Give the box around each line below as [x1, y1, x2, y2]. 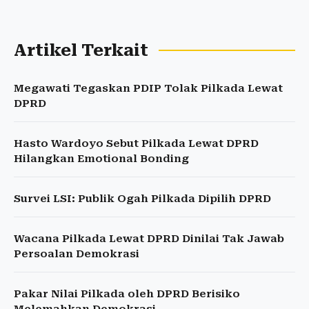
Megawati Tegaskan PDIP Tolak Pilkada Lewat [14, 82, 283, 95]
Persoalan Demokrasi [14, 248, 139, 261]
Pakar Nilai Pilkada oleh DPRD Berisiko [14, 288, 240, 301]
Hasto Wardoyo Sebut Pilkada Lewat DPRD [14, 137, 259, 150]
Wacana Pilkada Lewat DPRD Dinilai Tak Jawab [14, 232, 284, 246]
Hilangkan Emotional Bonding [14, 152, 189, 166]
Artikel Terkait [14, 41, 148, 61]
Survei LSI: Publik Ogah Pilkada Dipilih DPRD [14, 192, 271, 206]
